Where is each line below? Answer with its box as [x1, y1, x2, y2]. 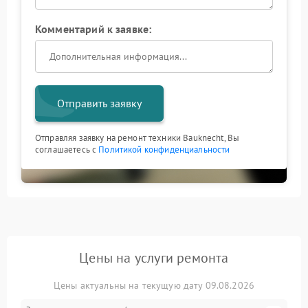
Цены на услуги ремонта [79, 249, 229, 267]
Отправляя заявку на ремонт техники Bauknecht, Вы [35, 132, 240, 144]
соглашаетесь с [35, 144, 99, 156]
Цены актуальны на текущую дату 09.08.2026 [53, 279, 255, 292]
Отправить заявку [57, 96, 142, 111]
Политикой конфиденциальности [98, 144, 230, 156]
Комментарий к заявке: [35, 22, 152, 36]
